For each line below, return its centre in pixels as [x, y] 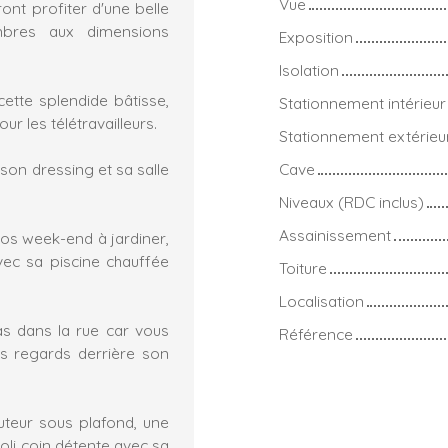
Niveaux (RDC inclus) [351, 202]
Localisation [321, 301]
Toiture [303, 268]
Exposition [316, 37]
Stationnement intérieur [362, 103]
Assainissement [335, 235]
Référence [316, 334]
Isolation [309, 70]
